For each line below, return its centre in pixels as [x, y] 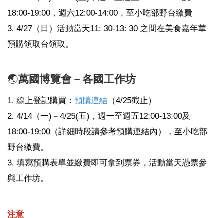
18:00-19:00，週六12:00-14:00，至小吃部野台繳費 [100, 12]
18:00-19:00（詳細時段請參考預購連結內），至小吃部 [107, 131]
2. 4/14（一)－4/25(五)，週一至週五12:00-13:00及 [99, 116]
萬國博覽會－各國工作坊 [77, 79]
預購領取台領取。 [40, 44]
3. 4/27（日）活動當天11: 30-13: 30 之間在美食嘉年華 [107, 28]
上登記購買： [50, 100]
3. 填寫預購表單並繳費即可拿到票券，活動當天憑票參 [107, 162]
